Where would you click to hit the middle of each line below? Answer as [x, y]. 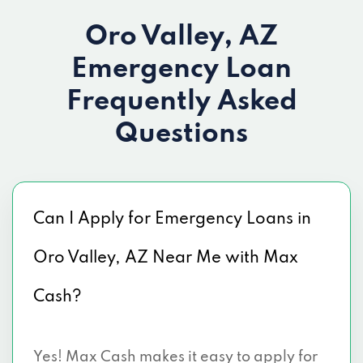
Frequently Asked [181, 102]
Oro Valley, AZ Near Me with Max [166, 258]
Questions [181, 135]
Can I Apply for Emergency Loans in [172, 220]
